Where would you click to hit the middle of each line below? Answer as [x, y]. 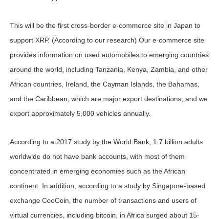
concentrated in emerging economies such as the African [98, 171]
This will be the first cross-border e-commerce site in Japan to [105, 25]
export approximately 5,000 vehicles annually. [80, 113]
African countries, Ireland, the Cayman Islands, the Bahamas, [105, 84]
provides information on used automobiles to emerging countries [109, 55]
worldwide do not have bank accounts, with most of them [97, 156]
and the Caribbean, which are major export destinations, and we [109, 99]
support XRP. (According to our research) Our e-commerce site [107, 40]
